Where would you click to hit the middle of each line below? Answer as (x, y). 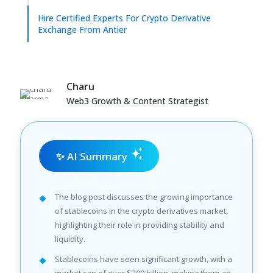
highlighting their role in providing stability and (140, 225)
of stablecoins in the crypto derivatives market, (141, 211)
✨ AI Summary (92, 156)
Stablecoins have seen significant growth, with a (144, 259)
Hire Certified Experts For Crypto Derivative (124, 18)
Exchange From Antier (82, 30)
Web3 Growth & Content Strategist (137, 101)
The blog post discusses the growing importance (144, 197)
